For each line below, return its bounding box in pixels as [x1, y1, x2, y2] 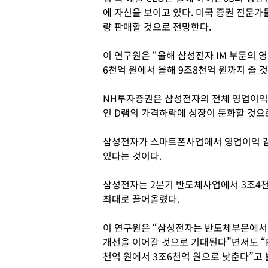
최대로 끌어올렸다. [103, 191, 179, 206]
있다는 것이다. [103, 148, 162, 163]
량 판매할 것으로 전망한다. [103, 19, 211, 33]
